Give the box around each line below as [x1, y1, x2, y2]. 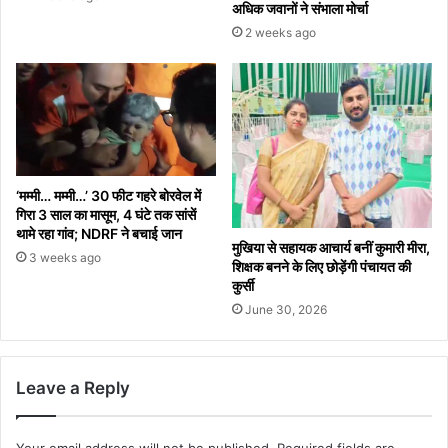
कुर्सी [232, 277, 254, 295]
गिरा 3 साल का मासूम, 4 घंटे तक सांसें [16, 205, 196, 223]
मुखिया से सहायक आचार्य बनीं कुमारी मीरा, [232, 239, 430, 257]
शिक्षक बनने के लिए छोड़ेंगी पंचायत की [232, 258, 411, 276]
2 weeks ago [245, 25, 316, 41]
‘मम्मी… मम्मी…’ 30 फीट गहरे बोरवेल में [16, 186, 201, 204]
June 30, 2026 [245, 302, 327, 318]
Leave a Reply [16, 378, 130, 399]
